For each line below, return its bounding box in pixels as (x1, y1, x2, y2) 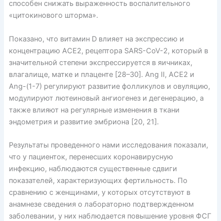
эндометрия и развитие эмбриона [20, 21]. (8, 117, 159, 126)
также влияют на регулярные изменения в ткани (8, 105, 180, 114)
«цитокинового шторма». (8, 11, 98, 20)
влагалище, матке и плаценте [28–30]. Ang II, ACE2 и (8, 70, 194, 79)
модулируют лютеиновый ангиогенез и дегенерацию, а (8, 93, 204, 103)
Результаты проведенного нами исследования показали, (8, 141, 208, 150)
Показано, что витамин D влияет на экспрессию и (8, 34, 184, 43)
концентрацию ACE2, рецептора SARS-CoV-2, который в (8, 46, 208, 55)
